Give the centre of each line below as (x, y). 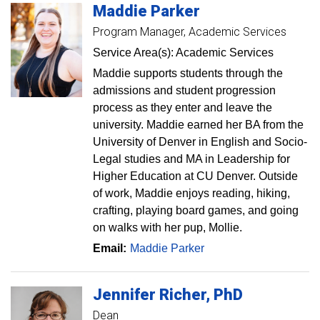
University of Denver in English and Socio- (200, 142)
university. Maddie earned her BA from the (198, 125)
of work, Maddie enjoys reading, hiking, (191, 193)
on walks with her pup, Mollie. (167, 227)
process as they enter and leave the (182, 107)
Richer (182, 295)
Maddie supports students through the (188, 73)
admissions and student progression (184, 90)
